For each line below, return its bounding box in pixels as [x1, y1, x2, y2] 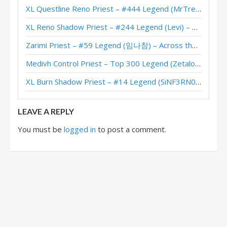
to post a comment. [96, 124, 166, 134]
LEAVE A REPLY [18, 106, 74, 116]
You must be [18, 124, 64, 134]
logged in [64, 124, 96, 134]
